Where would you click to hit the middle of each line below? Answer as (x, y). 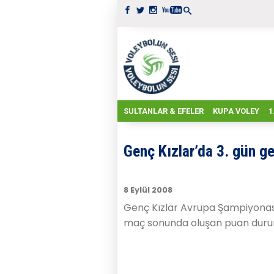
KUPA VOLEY (236, 111)
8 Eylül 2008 (148, 190)
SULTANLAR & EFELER (164, 111)
